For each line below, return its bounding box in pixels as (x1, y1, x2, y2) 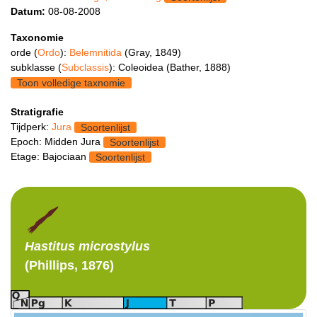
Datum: (11, 5, 45, 17)
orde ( (11, 46, 38, 58)
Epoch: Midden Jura (11, 135, 103, 147)
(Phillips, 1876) (25, 258, 114, 272)
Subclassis (62, 61, 109, 73)
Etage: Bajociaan (11, 150, 89, 162)
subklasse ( (11, 61, 62, 73)
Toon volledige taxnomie (17, 77, 125, 89)
